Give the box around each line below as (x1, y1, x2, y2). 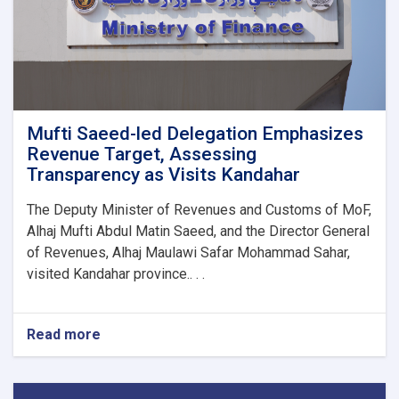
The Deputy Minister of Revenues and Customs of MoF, (27, 201, 371, 218)
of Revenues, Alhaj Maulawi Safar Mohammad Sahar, (27, 244, 350, 261)
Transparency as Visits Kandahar (27, 164, 300, 185)
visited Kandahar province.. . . (27, 265, 205, 282)
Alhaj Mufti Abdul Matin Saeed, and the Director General (27, 223, 370, 240)
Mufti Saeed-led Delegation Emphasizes (27, 123, 363, 144)
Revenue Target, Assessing (27, 143, 256, 165)
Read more (27, 326, 101, 343)
